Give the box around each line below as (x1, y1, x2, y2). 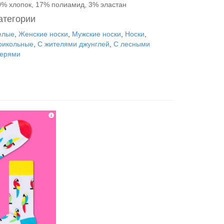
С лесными (113, 40, 150, 48)
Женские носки (18, 30, 68, 38)
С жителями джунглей (37, 40, 109, 48)
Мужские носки (72, 30, 121, 38)
